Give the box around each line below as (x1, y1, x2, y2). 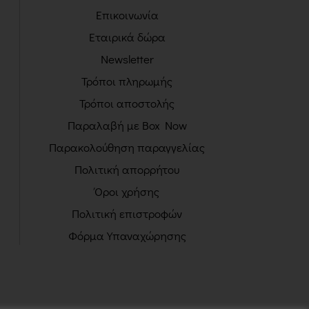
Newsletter (100, 51, 154, 67)
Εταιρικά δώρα (88, 29, 166, 45)
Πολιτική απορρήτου (74, 161, 180, 177)
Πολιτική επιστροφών (72, 206, 183, 221)
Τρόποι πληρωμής (81, 73, 173, 89)
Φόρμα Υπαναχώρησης (68, 228, 186, 243)
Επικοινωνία (95, 7, 159, 23)
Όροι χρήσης (94, 183, 160, 199)
